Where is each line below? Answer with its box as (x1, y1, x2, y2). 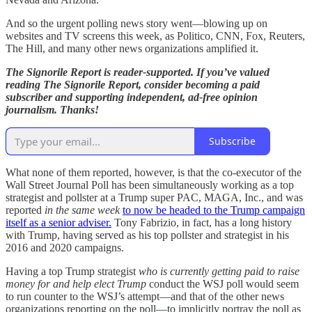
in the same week (45, 203, 120, 216)
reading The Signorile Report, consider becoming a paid (6, 78, 260, 91)
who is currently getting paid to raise (139, 265, 299, 277)
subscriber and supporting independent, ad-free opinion (6, 91, 258, 103)
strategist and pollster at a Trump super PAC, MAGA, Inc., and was (6, 191, 303, 203)
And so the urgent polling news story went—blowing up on (6, 17, 267, 29)
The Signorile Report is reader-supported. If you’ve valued (6, 65, 270, 78)
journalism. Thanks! (6, 103, 99, 116)
